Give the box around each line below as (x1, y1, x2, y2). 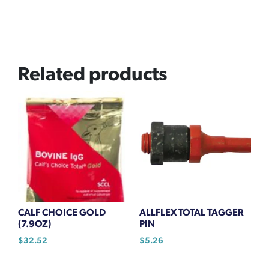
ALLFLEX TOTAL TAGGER (139, 208, 244, 218)
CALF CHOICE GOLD (18, 208, 106, 218)
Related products (18, 64, 167, 84)
